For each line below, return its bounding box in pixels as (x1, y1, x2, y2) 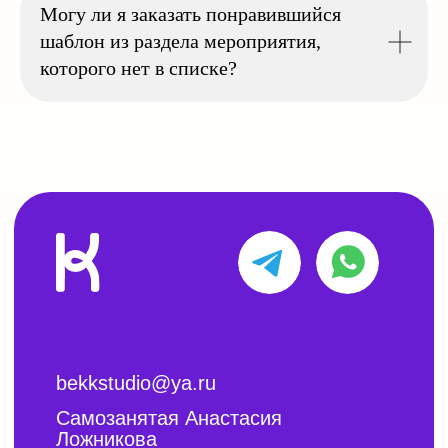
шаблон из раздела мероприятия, (40, 30, 321, 52)
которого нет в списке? (40, 57, 237, 79)
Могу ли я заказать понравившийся (40, 3, 341, 25)
